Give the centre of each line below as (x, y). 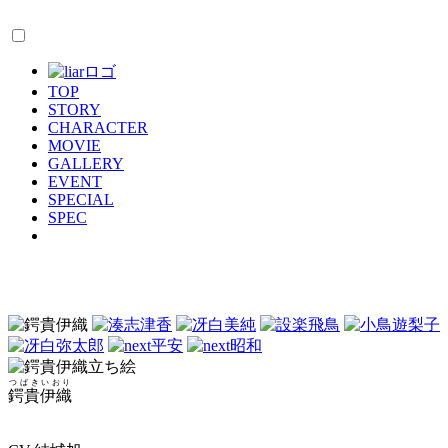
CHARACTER (98, 127)
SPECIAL (81, 199)
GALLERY (86, 163)
